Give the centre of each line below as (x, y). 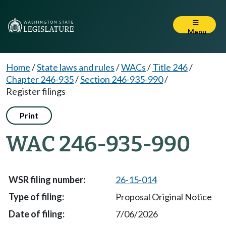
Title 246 (170, 67)
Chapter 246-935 (40, 79)
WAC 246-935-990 (98, 144)
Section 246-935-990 (122, 79)
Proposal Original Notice (163, 197)
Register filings (36, 91)
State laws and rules (76, 67)
